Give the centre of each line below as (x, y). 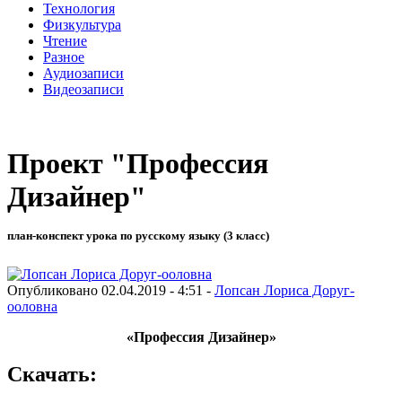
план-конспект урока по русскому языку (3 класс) (138, 236)
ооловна (32, 306)
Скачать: (52, 375)
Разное (64, 57)
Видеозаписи (83, 89)
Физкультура (82, 24)
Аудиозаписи (83, 73)
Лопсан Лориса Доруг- (284, 290)
